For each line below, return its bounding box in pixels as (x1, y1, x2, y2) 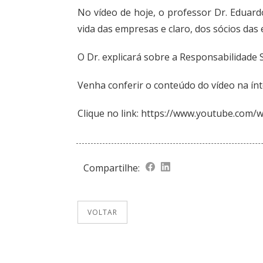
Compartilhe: (83, 161, 140, 174)
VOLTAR (87, 207, 118, 217)
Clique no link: (77, 107, 141, 120)
